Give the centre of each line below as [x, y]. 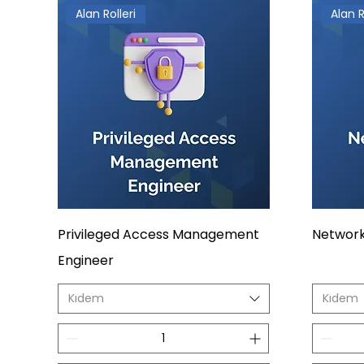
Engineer [85, 260]
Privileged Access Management [158, 234]
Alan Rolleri [106, 13]
